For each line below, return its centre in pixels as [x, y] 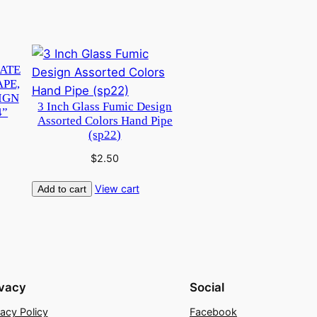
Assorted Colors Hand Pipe [105, 120]
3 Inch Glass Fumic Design [105, 106]
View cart [117, 189]
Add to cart [62, 189]
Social [207, 288]
